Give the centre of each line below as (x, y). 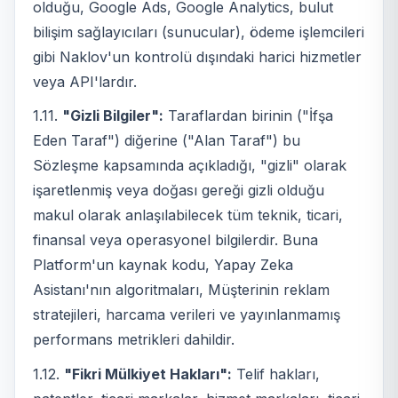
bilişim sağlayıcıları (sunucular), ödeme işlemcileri (199, 32)
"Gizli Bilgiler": (113, 116)
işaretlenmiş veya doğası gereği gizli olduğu (179, 191)
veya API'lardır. (85, 81)
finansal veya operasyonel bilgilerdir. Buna (175, 240)
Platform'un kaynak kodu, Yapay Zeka (163, 265)
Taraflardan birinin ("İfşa (248, 116)
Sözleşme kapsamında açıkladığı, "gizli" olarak (190, 166)
